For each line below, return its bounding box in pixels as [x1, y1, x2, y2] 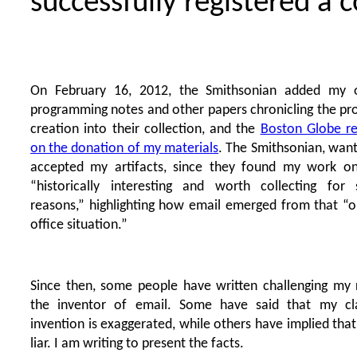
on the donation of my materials [30, 141, 219, 157]
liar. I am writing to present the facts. [30, 336, 244, 352]
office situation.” [30, 218, 127, 233]
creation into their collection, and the [30, 122, 261, 138]
